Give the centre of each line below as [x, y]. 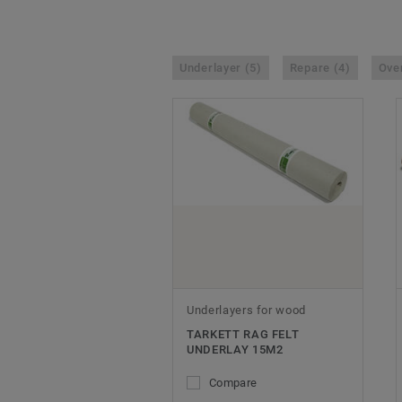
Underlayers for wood [246, 310]
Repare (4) [320, 68]
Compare [233, 383]
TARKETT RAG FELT [243, 335]
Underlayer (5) [221, 68]
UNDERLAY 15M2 [235, 350]
